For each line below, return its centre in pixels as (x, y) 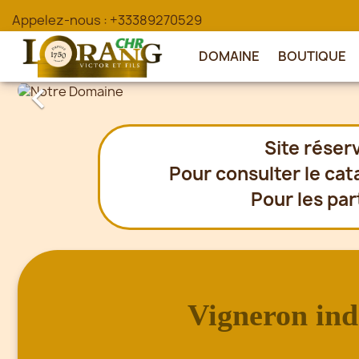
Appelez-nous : (61, 20)
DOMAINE (230, 56)
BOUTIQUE (313, 56)
